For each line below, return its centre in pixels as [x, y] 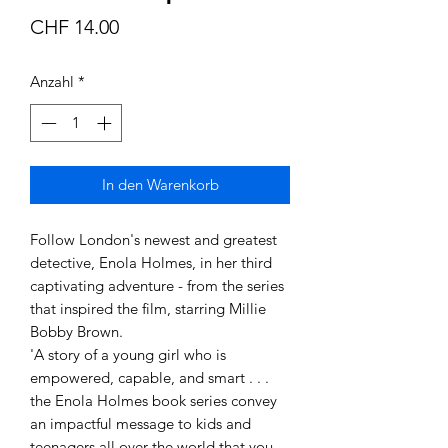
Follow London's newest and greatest [153, 240]
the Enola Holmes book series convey [153, 401]
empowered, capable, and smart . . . [149, 378]
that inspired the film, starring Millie [148, 309]
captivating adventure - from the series [157, 286]
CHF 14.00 [74, 26]
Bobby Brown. [76, 332]
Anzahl [52, 81]
